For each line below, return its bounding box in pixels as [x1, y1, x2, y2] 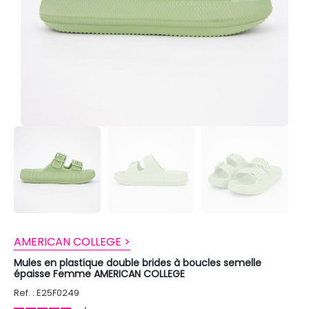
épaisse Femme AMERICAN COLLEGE [14, 266, 185, 281]
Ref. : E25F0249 [14, 286, 79, 299]
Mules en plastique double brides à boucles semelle [14, 255, 261, 270]
